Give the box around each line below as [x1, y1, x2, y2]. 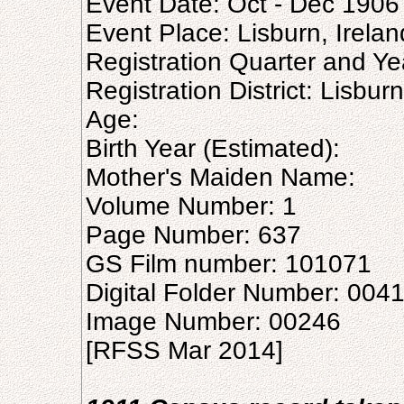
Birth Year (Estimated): [86, 134, 340, 162]
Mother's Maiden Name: [86, 163, 355, 191]
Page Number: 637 [86, 221, 301, 249]
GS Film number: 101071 [86, 250, 372, 278]
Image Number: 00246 [86, 308, 341, 335]
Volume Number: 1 [86, 192, 297, 220]
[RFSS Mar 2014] [86, 336, 283, 364]
